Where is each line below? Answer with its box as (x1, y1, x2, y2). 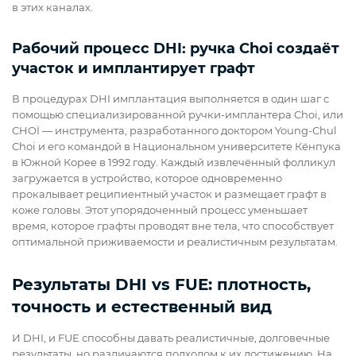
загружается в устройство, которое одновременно (12, 172, 282, 185)
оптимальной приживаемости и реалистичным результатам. (12, 235, 338, 249)
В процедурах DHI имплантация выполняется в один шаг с (12, 92, 329, 106)
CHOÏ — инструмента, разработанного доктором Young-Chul (12, 124, 337, 137)
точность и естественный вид (12, 297, 272, 317)
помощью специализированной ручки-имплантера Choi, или (12, 108, 343, 122)
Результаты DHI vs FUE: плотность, (12, 275, 311, 295)
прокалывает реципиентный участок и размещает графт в (12, 188, 327, 201)
